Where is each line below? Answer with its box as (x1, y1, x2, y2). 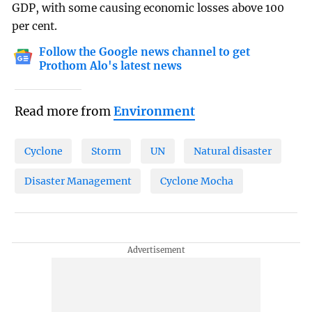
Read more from (14, 104, 114, 120)
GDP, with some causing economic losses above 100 (12, 1, 285, 15)
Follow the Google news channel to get (39, 45, 251, 59)
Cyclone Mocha (160, 174, 234, 187)
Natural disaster (194, 145, 272, 158)
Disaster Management (24, 174, 132, 187)
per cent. (12, 19, 58, 33)
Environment (113, 104, 195, 120)
